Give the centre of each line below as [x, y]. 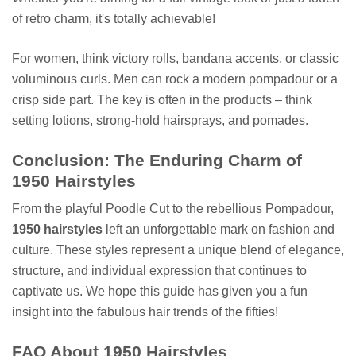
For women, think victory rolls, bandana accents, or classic [175, 58]
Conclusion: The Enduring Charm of [157, 160]
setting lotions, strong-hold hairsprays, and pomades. [160, 120]
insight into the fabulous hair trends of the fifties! [145, 312]
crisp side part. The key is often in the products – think [162, 99]
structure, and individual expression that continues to [159, 271]
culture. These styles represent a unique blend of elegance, [178, 250]
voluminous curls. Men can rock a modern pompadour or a [175, 79]
